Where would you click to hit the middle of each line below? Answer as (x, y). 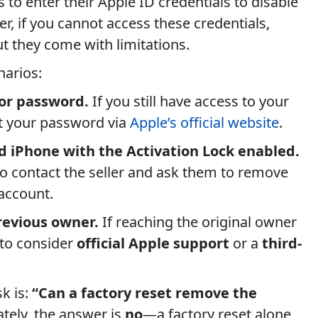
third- (282, 243)
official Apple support (153, 243)
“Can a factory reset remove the (144, 293)
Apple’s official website (204, 122)
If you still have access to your (189, 101)
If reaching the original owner (198, 222)
